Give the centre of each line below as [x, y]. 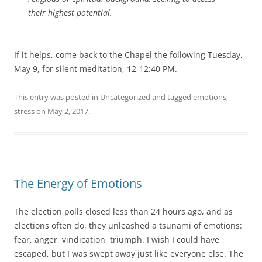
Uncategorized [125, 97]
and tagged [172, 97]
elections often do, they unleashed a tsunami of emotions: [128, 226]
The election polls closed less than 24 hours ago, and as [123, 212]
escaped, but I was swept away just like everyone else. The [129, 254]
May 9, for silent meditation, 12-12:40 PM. [96, 69]
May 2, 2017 [68, 111]
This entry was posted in [57, 97]
